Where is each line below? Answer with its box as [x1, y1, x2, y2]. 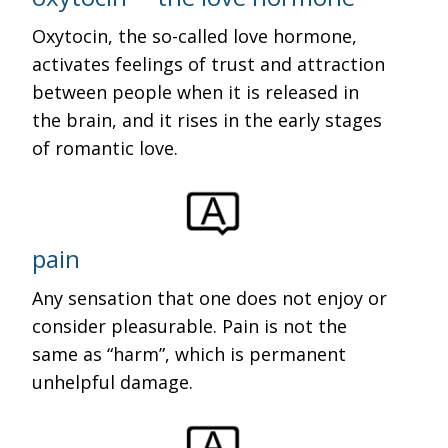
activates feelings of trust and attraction [32, 52, 386, 76]
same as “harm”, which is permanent [32, 342, 347, 366]
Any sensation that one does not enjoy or [32, 286, 388, 310]
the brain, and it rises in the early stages [32, 108, 383, 132]
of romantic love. [32, 136, 179, 160]
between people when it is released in [32, 80, 360, 104]
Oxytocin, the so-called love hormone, [32, 24, 358, 48]
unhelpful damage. [32, 370, 194, 394]
